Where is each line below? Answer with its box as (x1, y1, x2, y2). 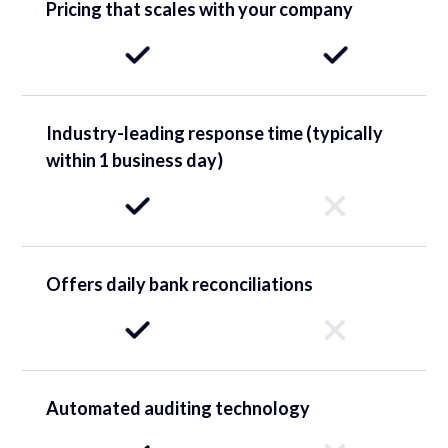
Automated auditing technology (46, 396, 311, 419)
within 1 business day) (46, 148, 224, 171)
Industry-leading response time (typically (46, 121, 384, 144)
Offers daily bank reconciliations (46, 272, 314, 295)
